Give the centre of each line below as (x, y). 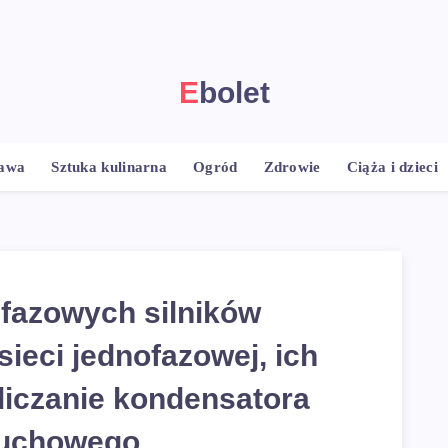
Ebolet (234, 92)
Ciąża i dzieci (392, 167)
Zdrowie (292, 167)
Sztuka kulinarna (109, 167)
